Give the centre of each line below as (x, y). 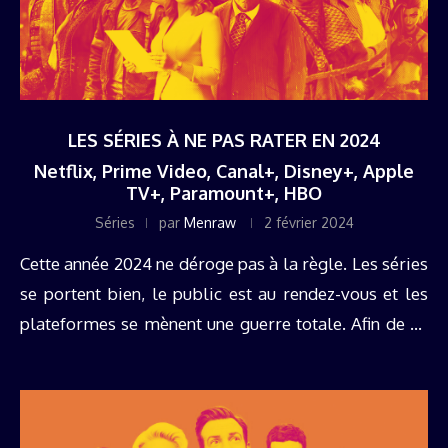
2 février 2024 (308, 222)
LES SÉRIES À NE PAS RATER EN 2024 (224, 139)
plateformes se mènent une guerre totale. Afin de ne (224, 323)
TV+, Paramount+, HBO (224, 192)
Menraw (209, 222)
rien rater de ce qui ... (100, 353)
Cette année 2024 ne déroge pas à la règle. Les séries (224, 263)
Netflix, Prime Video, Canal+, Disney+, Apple (224, 170)
